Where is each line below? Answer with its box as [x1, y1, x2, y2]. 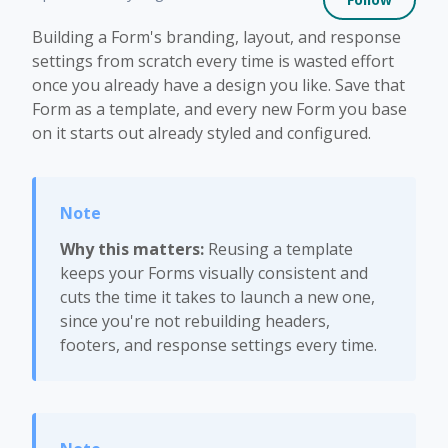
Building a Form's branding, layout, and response [32, 26, 401, 48]
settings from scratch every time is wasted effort [32, 50, 394, 72]
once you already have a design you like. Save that [32, 74, 405, 96]
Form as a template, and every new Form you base [32, 98, 407, 120]
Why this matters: [60, 238, 204, 260]
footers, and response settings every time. [60, 334, 377, 356]
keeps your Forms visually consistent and [60, 262, 368, 284]
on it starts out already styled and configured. [32, 122, 371, 144]
